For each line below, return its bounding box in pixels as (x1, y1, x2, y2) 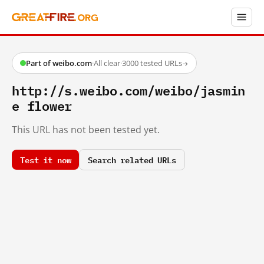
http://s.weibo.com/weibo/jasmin (12, 79, 246, 101)
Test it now (20, 152, 71, 166)
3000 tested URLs (122, 58, 182, 68)
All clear (94, 58, 120, 68)
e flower (12, 94, 72, 116)
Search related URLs (88, 152, 176, 166)
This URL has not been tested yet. (12, 123, 160, 136)
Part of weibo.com (26, 58, 92, 68)
